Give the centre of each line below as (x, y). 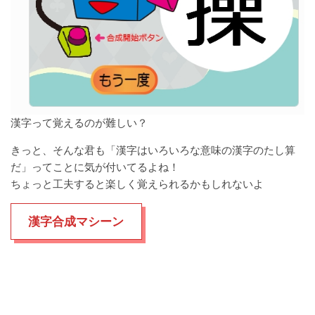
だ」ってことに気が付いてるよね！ (95, 167)
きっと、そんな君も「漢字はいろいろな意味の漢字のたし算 (153, 150)
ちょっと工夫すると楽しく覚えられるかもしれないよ (137, 184)
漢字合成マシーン (76, 221)
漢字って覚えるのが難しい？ (79, 123)
